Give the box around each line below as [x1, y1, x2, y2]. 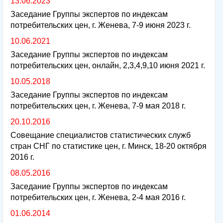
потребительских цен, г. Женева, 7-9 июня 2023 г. [10, 20, 191, 29]
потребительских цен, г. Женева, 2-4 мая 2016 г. [10, 193, 186, 202]
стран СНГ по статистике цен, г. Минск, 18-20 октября [10, 141, 207, 150]
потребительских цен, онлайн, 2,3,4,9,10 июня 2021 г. [10, 61, 205, 70]
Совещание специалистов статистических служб [10, 130, 191, 139]
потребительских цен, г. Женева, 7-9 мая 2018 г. [10, 101, 186, 110]
